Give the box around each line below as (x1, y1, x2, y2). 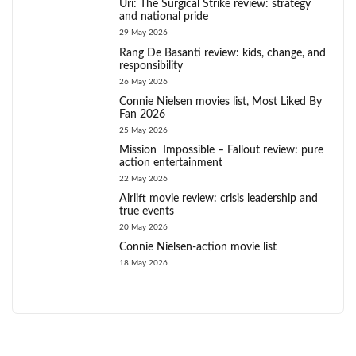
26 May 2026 (118, 77, 168, 86)
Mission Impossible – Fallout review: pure (118, 144, 323, 156)
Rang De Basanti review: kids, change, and (118, 47, 326, 59)
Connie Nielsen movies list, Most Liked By (118, 95, 322, 107)
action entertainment (118, 157, 222, 168)
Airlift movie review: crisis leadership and (118, 192, 318, 204)
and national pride (118, 11, 208, 23)
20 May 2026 (118, 222, 168, 231)
